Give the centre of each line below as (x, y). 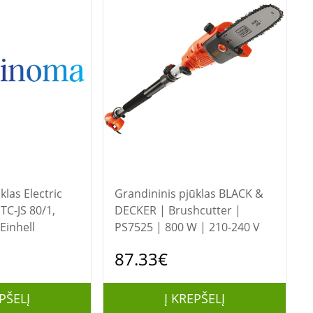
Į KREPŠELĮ (194, 298)
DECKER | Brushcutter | (177, 210)
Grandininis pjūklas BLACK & (166, 194)
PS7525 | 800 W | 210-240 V (187, 227)
